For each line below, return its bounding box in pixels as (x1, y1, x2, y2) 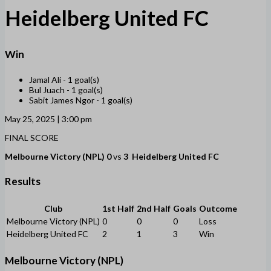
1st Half (102, 203, 134, 214)
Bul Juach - (29, 84, 71, 95)
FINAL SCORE (5, 132, 59, 143)
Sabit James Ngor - (29, 94, 101, 105)
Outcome (199, 203, 237, 214)
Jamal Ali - (29, 74, 68, 85)
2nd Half (137, 203, 171, 214)
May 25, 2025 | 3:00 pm (5, 113, 92, 124)
